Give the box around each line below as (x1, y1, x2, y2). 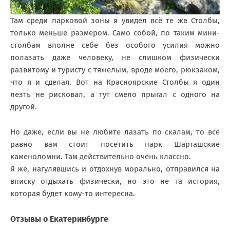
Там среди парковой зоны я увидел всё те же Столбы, (10, 15, 220, 25)
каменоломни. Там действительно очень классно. (10, 151, 191, 161)
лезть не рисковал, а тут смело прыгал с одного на (10, 89, 220, 99)
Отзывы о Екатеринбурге (10, 214, 108, 224)
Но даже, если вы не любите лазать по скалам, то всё (10, 127, 220, 137)
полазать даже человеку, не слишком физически (10, 52, 220, 62)
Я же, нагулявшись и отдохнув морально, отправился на (10, 164, 220, 174)
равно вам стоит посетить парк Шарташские (10, 139, 220, 149)
